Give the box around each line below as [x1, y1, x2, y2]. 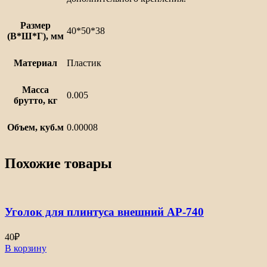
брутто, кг [14, 95, 57, 105]
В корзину [5, 243, 46, 253]
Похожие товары [5, 156, 112, 172]
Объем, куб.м [7, 122, 64, 132]
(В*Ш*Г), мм [7, 30, 64, 41]
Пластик [67, 57, 101, 68]
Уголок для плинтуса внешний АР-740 [5, 206, 204, 219]
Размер [20, 20, 51, 30]
